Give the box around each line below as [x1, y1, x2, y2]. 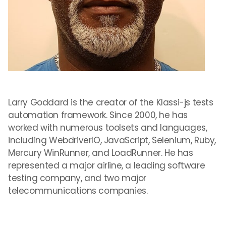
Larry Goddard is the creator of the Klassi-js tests [8, 96, 213, 108]
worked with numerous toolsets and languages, [8, 122, 207, 134]
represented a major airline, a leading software [8, 159, 205, 172]
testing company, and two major [8, 172, 147, 184]
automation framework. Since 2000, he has [8, 109, 188, 121]
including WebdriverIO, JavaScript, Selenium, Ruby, [8, 134, 216, 146]
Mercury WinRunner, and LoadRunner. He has [8, 147, 193, 159]
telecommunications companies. [8, 185, 148, 197]
